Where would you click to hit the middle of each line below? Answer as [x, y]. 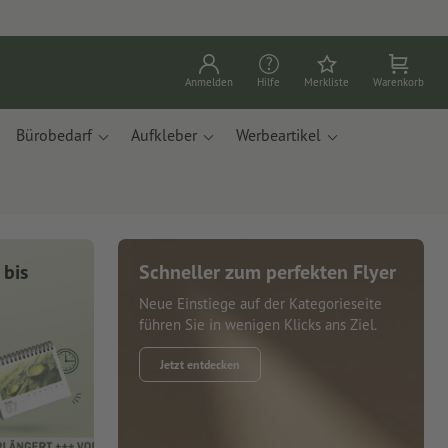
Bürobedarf [54, 135]
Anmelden [209, 82]
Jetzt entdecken [200, 364]
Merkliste [326, 82]
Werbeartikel [278, 135]
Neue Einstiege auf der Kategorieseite [260, 303]
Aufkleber [164, 135]
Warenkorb [398, 82]
